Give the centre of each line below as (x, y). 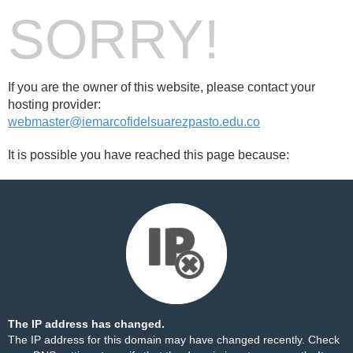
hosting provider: (54, 104)
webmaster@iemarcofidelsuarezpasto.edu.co (134, 122)
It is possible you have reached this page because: (149, 155)
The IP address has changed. (86, 324)
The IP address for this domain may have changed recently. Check (174, 340)
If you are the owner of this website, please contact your (162, 87)
